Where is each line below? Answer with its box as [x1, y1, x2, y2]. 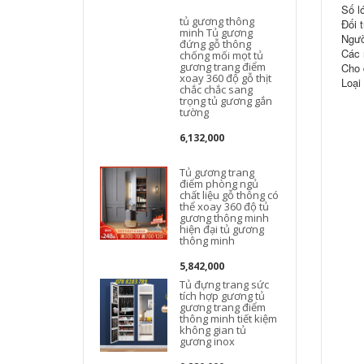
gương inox [180, 334, 236, 349]
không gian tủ [180, 323, 247, 337]
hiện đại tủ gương [180, 222, 265, 236]
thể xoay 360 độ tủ [180, 199, 270, 214]
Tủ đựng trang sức [180, 277, 270, 292]
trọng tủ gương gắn [180, 93, 273, 108]
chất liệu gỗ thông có [180, 188, 279, 202]
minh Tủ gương [180, 25, 253, 40]
